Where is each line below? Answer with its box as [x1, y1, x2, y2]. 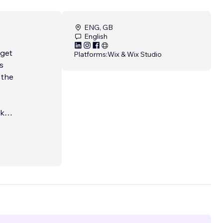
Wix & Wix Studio [108, 50, 162, 59]
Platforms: [74, 50, 108, 59]
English [84, 32, 108, 41]
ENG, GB [84, 23, 113, 32]
